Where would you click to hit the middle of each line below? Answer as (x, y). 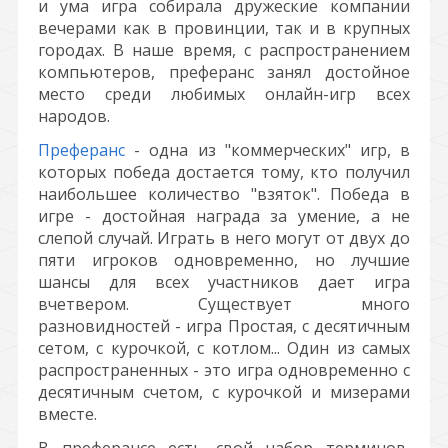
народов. (74, 116)
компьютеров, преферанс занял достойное (224, 72)
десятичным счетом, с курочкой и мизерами (224, 392)
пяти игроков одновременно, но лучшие (224, 260)
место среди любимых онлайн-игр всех (224, 94)
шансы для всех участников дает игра (224, 282)
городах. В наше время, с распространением (224, 50)
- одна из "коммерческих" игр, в (267, 150)
